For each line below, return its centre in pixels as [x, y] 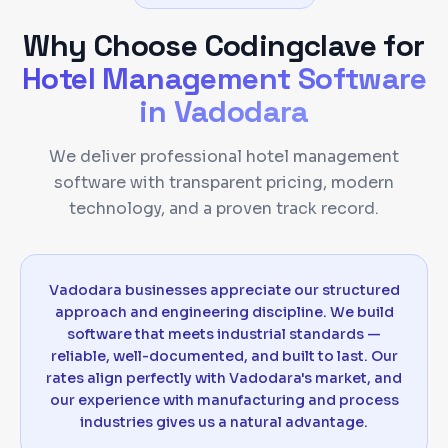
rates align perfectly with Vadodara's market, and [224, 377]
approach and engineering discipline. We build [224, 311]
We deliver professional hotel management [224, 156]
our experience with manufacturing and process [224, 399]
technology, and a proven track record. [224, 208]
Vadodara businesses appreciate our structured [224, 289]
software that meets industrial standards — [224, 333]
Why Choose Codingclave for [224, 45]
